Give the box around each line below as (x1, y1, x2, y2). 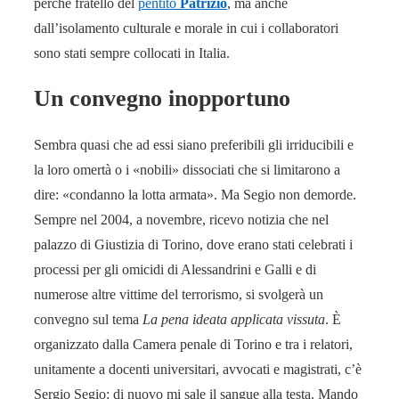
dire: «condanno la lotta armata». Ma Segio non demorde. (34, 186, 356, 202)
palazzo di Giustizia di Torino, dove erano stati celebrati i (34, 236, 353, 252)
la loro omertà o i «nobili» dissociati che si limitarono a (34, 161, 340, 177)
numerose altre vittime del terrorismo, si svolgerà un (34, 286, 323, 302)
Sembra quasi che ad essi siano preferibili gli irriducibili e (34, 136, 354, 152)
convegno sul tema (34, 311, 142, 327)
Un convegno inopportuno (34, 85, 290, 112)
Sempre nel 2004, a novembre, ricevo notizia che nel (34, 211, 329, 227)
